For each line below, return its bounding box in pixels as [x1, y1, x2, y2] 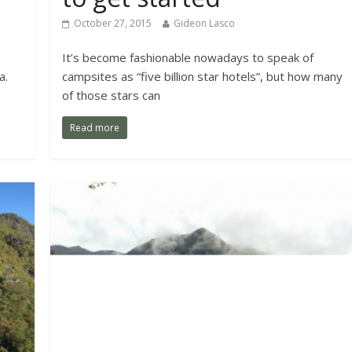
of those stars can [62, 87, 161, 104]
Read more [70, 121, 120, 135]
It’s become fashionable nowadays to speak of [62, 49, 314, 66]
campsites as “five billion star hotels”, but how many [62, 68, 343, 85]
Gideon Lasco [174, 16, 236, 31]
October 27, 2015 [74, 16, 152, 31]
